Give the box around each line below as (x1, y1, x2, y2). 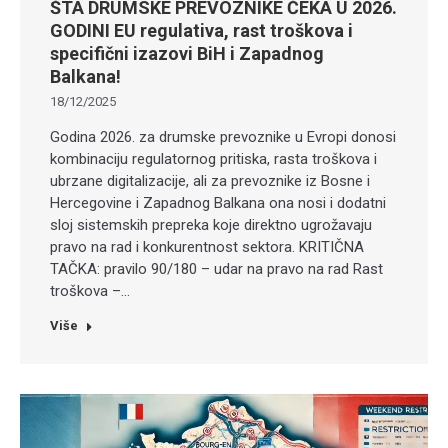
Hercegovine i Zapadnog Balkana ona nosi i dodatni (50, 193, 386, 212)
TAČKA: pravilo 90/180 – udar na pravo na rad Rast (50, 259, 383, 278)
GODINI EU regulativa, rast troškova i (50, 19, 353, 41)
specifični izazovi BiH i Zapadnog (50, 42, 324, 64)
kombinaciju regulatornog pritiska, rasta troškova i (50, 149, 377, 168)
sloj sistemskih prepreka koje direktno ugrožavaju (50, 215, 372, 234)
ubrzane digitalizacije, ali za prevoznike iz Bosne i (50, 171, 370, 190)
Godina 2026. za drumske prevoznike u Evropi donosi (50, 127, 396, 146)
